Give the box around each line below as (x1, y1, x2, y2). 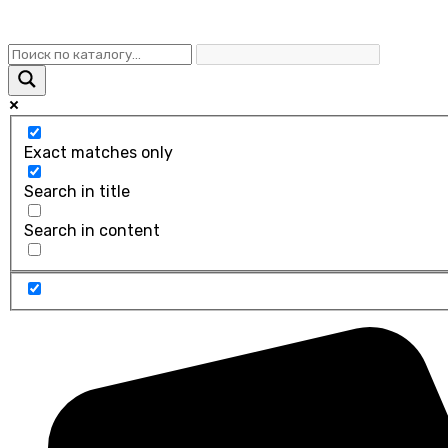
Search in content (24, 220, 160, 240)
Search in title (24, 181, 130, 201)
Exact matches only (24, 142, 173, 162)
